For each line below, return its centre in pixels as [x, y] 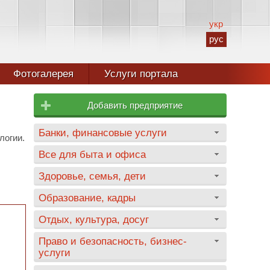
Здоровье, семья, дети [92, 176]
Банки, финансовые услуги [103, 133]
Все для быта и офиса [92, 154]
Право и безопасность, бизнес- [113, 241]
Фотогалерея [43, 74]
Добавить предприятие [135, 105]
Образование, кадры [87, 198]
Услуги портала [141, 74]
